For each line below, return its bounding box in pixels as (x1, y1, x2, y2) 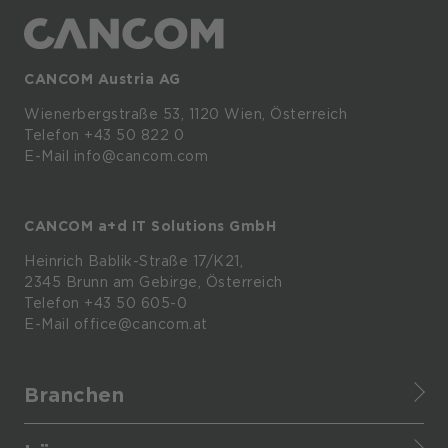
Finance (24, 423, 82, 440)
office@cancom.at (73, 316, 208, 333)
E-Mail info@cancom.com (24, 148, 208, 165)
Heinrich (24, 253, 83, 270)
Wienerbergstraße (24, 106, 158, 123)
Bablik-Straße (87, 253, 188, 270)
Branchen (24, 383, 124, 408)
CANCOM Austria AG (24, 71, 181, 88)
